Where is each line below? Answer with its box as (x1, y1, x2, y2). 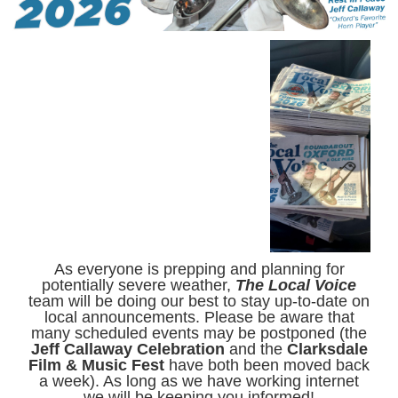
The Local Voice (235, 276, 356, 294)
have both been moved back (164, 356, 370, 374)
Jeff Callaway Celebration (30, 340, 225, 358)
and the (224, 340, 287, 358)
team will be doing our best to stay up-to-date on (28, 292, 370, 310)
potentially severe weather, (42, 276, 235, 294)
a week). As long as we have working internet (39, 372, 359, 390)
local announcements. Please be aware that (44, 308, 354, 326)
